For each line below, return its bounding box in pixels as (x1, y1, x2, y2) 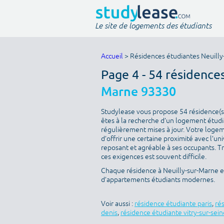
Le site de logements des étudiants (95, 20, 211, 30)
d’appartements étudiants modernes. (101, 175, 215, 184)
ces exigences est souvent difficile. (101, 152, 206, 161)
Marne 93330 (101, 83, 176, 99)
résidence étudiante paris (134, 199, 212, 208)
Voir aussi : (101, 199, 134, 208)
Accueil (101, 52, 123, 60)
